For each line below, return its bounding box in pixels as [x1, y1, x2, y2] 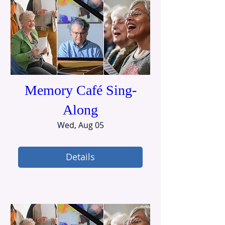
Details [66, 151, 95, 163]
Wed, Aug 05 [57, 119, 104, 131]
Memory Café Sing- [24, 82, 137, 98]
